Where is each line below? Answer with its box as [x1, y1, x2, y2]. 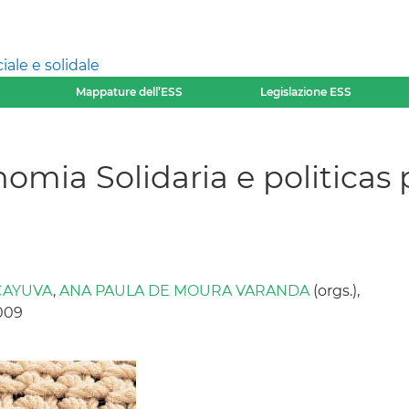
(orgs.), [309, 282, 360, 299]
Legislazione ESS [260, 85, 352, 99]
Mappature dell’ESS [75, 85, 183, 99]
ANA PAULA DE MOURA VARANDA [59, 282, 309, 299]
